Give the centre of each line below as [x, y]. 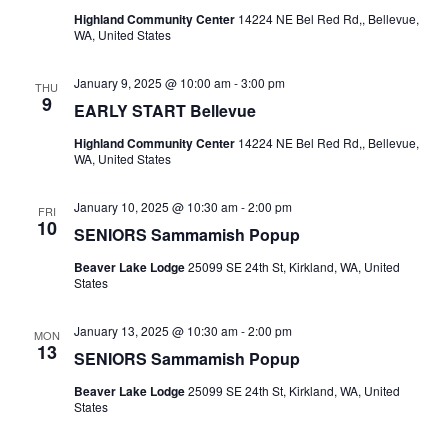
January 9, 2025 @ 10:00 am [152, 82]
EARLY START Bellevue [164, 110]
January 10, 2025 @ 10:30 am [155, 206]
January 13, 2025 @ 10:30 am [155, 330]
